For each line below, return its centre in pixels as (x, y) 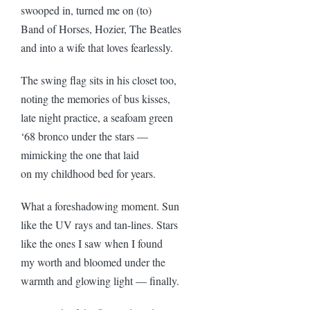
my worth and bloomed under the (93, 262)
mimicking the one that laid (80, 154)
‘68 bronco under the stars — (84, 136)
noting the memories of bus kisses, (95, 98)
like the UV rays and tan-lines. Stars (99, 224)
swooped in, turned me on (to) (86, 10)
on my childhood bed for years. (88, 173)
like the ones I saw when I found (92, 243)
